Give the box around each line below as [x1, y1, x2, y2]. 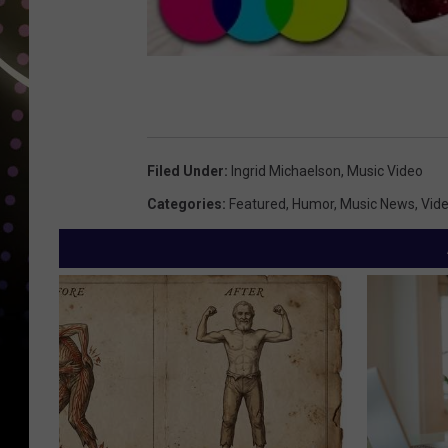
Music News [340, 196, 415, 213]
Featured [229, 196, 286, 213]
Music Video [347, 163, 423, 180]
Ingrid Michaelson [231, 163, 341, 180]
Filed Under [147, 163, 224, 180]
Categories [147, 196, 222, 213]
